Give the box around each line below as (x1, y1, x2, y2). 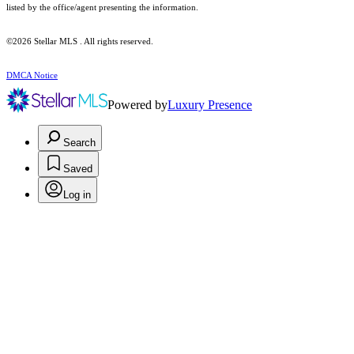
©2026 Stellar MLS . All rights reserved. (6, 37, 153, 47)
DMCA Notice (6, 71, 58, 81)
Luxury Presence (168, 98, 252, 112)
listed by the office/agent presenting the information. (6, 3, 198, 13)
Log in (63, 189, 91, 201)
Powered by (107, 98, 168, 112)
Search (63, 137, 96, 149)
